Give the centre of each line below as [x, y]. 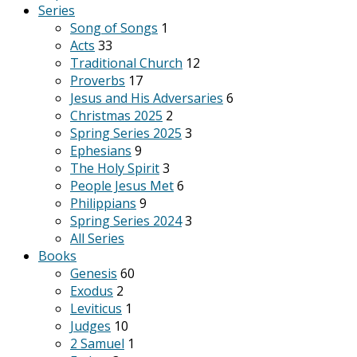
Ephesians [101, 151]
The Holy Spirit [115, 168]
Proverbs [98, 80]
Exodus [92, 291]
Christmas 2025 [116, 116]
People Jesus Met [122, 186]
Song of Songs [114, 28]
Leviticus [96, 308]
